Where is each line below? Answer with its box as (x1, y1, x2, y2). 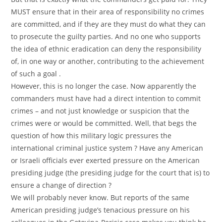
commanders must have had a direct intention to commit (11, 94, 201, 103)
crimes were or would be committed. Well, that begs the (11, 118, 197, 128)
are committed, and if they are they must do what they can (11, 19, 206, 29)
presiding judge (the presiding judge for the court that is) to (11, 168, 210, 177)
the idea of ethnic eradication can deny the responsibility (11, 44, 202, 54)
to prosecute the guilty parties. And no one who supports (11, 32, 201, 41)
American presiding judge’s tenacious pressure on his (11, 205, 190, 215)
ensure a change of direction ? (11, 180, 112, 190)
